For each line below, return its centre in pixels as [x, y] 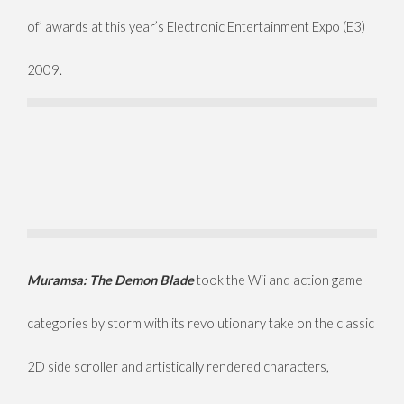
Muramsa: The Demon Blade [110, 280]
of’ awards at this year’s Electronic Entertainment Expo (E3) [196, 27]
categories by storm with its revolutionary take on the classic [201, 324]
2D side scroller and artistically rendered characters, [178, 367]
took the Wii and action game [278, 280]
